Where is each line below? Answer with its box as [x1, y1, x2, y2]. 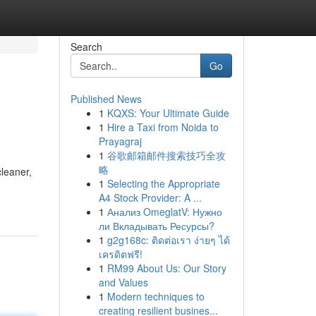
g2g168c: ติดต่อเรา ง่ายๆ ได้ [107, 233, 230, 247]
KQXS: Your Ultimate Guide [107, 106, 229, 120]
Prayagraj [98, 134, 142, 148]
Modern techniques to [107, 289, 205, 303]
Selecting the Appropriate [107, 176, 220, 190]
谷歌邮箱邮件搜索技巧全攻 [107, 148, 226, 162]
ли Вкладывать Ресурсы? [98, 219, 214, 233]
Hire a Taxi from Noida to [107, 120, 219, 134]
